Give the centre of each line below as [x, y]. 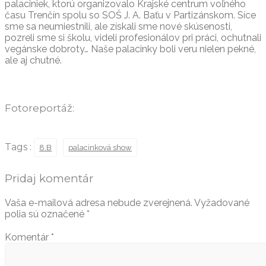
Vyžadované [222, 202]
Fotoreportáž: [39, 108]
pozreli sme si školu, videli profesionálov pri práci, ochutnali [133, 37]
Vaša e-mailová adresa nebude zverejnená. [99, 202]
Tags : [19, 147]
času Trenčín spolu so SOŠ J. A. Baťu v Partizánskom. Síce [130, 15]
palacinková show [100, 147]
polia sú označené [46, 214]
